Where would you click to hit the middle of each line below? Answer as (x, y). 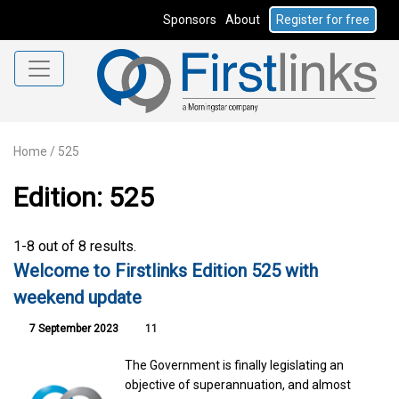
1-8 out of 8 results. (75, 246)
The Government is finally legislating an (235, 365)
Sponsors (190, 20)
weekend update (77, 297)
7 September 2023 (73, 328)
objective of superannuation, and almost (238, 384)
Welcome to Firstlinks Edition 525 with (166, 270)
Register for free (323, 20)
